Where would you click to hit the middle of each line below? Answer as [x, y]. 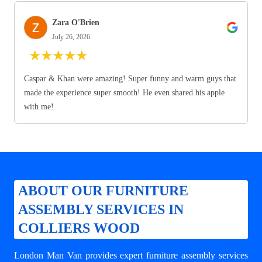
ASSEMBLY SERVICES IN [101, 210]
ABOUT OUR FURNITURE [104, 191]
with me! [39, 106]
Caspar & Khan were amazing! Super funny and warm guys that [130, 78]
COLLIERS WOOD [79, 228]
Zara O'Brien [76, 22]
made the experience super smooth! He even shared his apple [124, 92]
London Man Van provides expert [80, 255]
